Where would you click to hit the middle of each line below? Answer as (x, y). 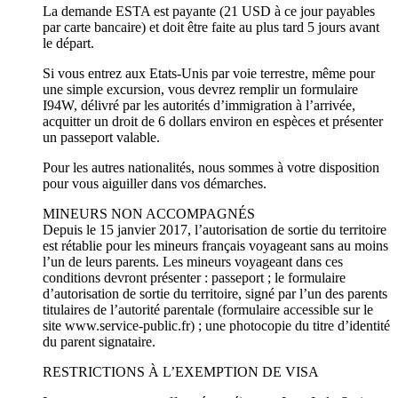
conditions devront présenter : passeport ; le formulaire (194, 278)
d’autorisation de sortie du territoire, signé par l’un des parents (215, 294)
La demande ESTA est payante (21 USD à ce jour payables (209, 12)
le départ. (68, 44)
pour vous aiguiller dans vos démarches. (155, 184)
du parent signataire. (99, 342)
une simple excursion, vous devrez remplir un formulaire (200, 90)
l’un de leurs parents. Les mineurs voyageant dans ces (193, 262)
